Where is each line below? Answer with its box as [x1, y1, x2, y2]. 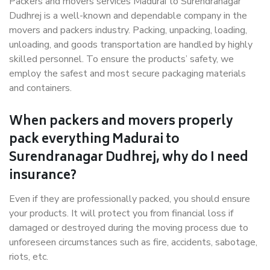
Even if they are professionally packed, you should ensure [9, 192, 250, 206]
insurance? [9, 166, 77, 187]
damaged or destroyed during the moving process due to [9, 221, 248, 234]
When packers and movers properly [9, 111, 233, 133]
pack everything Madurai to [9, 130, 180, 151]
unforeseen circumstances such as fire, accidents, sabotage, [9, 236, 257, 249]
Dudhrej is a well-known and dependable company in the [9, 9, 247, 22]
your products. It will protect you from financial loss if [9, 207, 233, 220]
